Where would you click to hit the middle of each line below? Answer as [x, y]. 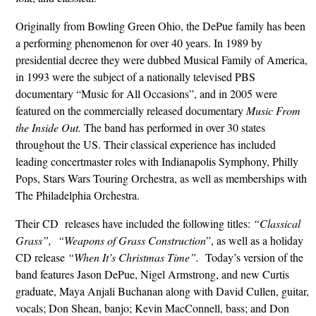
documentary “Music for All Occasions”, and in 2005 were [146, 94]
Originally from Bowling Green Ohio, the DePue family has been [160, 26]
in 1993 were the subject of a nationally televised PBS [135, 77]
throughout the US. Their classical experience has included [145, 145]
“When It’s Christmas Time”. [136, 257]
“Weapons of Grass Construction [132, 241]
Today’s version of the [254, 257]
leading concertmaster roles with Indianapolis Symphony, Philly [157, 162]
